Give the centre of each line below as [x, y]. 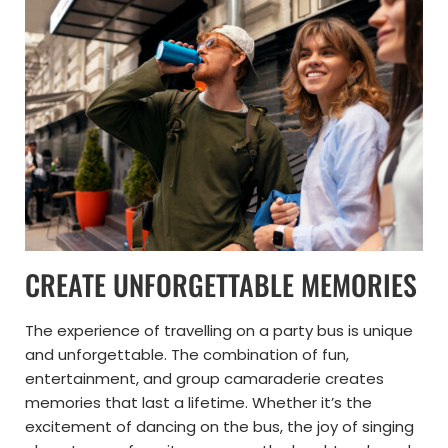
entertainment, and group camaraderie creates [204, 379]
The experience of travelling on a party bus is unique [219, 331]
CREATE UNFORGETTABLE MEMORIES [221, 285]
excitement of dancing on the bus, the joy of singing [219, 427]
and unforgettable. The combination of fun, [187, 355]
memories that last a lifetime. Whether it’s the [198, 403]
